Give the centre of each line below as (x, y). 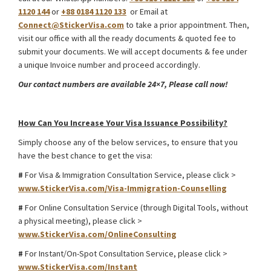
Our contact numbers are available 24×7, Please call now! (123, 84)
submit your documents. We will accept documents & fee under (133, 51)
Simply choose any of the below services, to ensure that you (128, 142)
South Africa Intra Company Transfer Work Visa (102, 103)
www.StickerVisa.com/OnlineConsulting (97, 234)
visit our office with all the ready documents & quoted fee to (127, 38)
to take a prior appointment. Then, (187, 25)
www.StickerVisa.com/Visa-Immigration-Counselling (122, 188)
